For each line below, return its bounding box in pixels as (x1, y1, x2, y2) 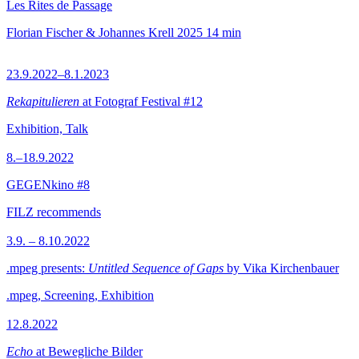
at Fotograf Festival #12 (79, 95, 203, 108)
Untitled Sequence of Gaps (88, 261, 224, 275)
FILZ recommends (6, 205, 101, 219)
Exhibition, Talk (6, 122, 88, 135)
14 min (206, 26, 241, 39)
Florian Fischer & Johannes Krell (6, 26, 174, 39)
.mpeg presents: (6, 261, 88, 275)
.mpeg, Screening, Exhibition (6, 288, 154, 302)
